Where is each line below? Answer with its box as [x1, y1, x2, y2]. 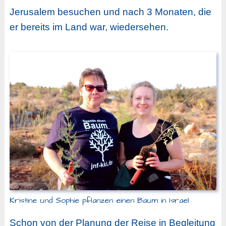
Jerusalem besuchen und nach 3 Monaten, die [9, 7, 211, 18]
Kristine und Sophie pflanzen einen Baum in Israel [9, 194, 189, 206]
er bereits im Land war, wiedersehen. [9, 22, 168, 33]
